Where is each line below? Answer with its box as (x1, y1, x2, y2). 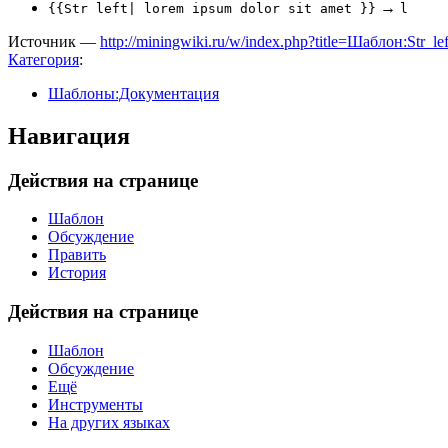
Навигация (8, 122, 130, 149)
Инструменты (48, 395, 143, 413)
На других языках (48, 413, 170, 431)
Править (48, 246, 106, 264)
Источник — (8, 32, 100, 50)
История (48, 264, 106, 282)
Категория (8, 50, 79, 68)
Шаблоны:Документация (48, 84, 219, 102)
